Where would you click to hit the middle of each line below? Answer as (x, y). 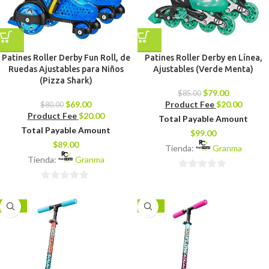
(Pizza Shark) (66, 80)
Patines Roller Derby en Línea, (203, 57)
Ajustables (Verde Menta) (203, 69)
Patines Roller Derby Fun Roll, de (66, 57)
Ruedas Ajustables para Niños (66, 69)
